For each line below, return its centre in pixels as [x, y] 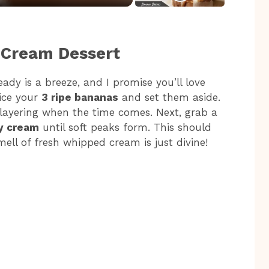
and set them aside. [169, 97]
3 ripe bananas [80, 97]
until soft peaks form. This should [125, 127]
